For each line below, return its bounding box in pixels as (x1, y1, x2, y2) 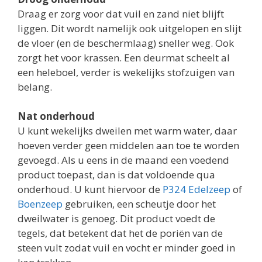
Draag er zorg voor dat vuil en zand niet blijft (18, 6, 224, 20)
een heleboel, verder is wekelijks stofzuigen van (18, 65, 235, 79)
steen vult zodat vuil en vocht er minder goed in (18, 241, 235, 254)
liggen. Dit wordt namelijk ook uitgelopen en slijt (18, 21, 242, 35)
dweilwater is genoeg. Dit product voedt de (18, 212, 215, 225)
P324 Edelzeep (163, 182, 230, 196)
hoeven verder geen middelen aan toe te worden (18, 139, 239, 152)
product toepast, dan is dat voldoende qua (18, 168, 215, 181)
